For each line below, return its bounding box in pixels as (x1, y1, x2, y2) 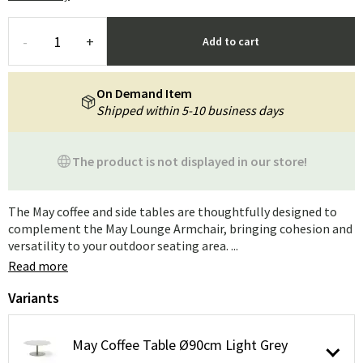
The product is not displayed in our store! (72, 152, 307, 169)
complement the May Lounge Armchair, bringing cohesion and (8, 220, 352, 237)
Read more (8, 258, 68, 274)
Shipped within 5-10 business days (96, 102, 284, 118)
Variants (8, 288, 59, 307)
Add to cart (203, 34, 259, 49)
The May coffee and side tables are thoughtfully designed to (8, 203, 337, 220)
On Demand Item (96, 85, 192, 101)
